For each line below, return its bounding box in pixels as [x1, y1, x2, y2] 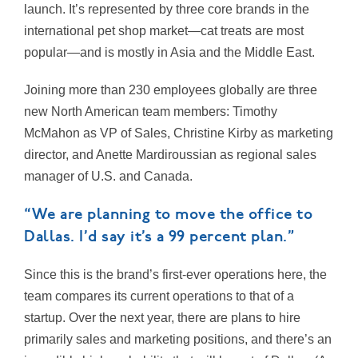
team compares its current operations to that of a [24, 289, 294, 304]
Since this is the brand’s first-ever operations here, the [24, 268, 327, 282]
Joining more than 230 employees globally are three [24, 83, 317, 97]
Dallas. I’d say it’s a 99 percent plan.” [24, 228, 295, 247]
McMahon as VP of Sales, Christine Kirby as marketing [24, 126, 333, 141]
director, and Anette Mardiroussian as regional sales [24, 148, 316, 162]
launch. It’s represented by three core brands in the [24, 2, 309, 17]
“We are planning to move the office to [24, 205, 312, 225]
